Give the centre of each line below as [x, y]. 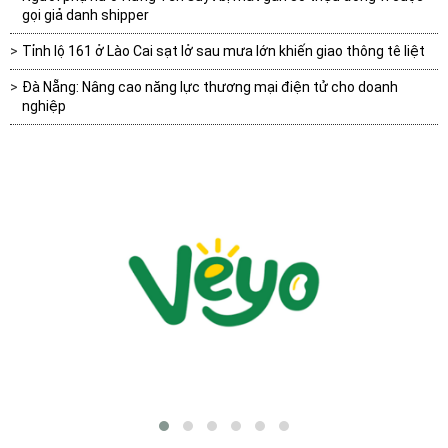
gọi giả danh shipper [85, 15]
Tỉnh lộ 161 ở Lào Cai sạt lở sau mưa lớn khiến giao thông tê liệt [223, 51]
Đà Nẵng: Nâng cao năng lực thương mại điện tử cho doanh [210, 87]
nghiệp [44, 106]
